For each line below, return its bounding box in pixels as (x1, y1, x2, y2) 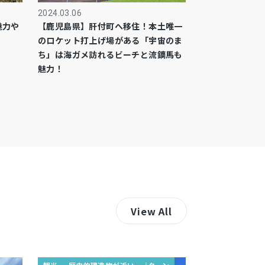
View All (131, 203, 172, 218)
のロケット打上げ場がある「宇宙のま (38, 34, 183, 46)
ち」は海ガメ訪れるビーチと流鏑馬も (38, 49, 183, 60)
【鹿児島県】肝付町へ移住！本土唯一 (38, 20, 183, 32)
